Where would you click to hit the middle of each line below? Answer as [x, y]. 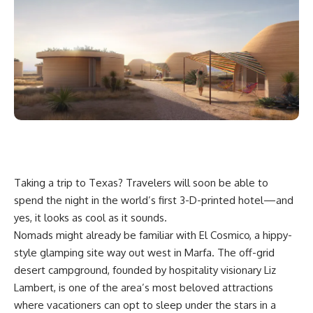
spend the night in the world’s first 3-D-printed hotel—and [154, 201]
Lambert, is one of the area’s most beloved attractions [144, 288]
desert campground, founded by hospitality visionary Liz [145, 270]
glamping [62, 253]
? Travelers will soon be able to [193, 183]
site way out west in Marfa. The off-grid [179, 253]
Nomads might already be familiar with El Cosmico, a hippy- [153, 235]
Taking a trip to [51, 183]
